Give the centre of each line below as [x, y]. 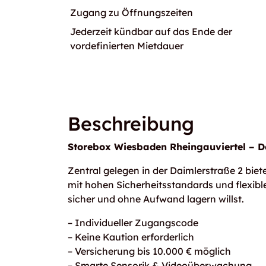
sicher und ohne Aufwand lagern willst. [156, 199]
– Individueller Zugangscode [133, 223]
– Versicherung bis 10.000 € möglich [149, 251]
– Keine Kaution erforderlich [131, 237]
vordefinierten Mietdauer [127, 46]
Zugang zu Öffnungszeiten [132, 12]
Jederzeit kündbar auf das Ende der [151, 31]
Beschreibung [131, 123]
